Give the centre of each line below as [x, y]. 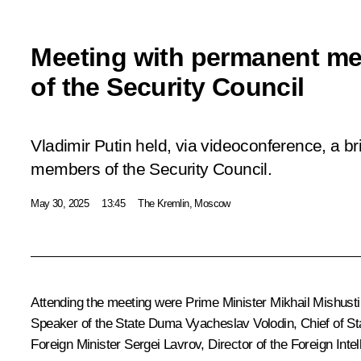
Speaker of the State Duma [108, 323]
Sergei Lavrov [163, 344]
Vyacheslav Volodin [239, 323]
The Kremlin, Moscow [184, 203]
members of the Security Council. [151, 169]
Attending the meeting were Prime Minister [151, 302]
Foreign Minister [78, 344]
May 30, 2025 [60, 203]
